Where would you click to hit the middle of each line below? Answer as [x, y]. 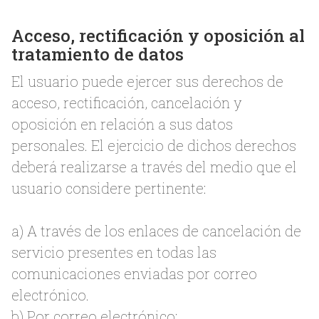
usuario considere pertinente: [109, 188]
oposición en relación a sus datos [122, 124]
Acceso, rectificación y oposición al [158, 36]
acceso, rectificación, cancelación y [127, 103]
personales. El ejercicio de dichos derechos [154, 145]
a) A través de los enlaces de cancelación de [156, 231]
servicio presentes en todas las [114, 252]
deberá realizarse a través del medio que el [154, 167]
